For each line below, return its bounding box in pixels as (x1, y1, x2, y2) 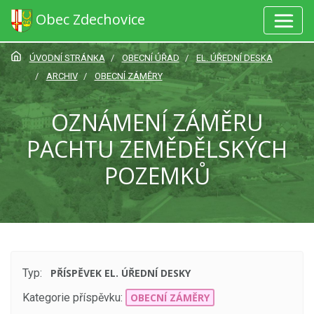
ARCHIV (46, 70, 78, 81)
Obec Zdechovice (36, 9, 145, 29)
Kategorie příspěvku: (22, 291, 123, 305)
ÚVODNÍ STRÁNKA (29, 53, 105, 63)
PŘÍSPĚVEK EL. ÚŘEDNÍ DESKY (50, 266, 191, 280)
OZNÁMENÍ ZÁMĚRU (50, 107, 264, 137)
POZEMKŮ (104, 161, 210, 191)
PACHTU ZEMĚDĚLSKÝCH (27, 134, 287, 164)
